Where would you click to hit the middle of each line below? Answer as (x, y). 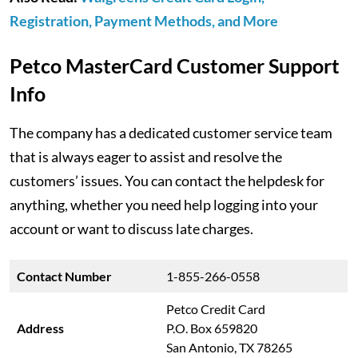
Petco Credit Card (216, 309)
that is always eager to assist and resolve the (146, 157)
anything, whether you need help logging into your (164, 205)
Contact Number (66, 276)
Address (42, 328)
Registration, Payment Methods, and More (144, 21)
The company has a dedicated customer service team (171, 133)
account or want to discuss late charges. (131, 229)
